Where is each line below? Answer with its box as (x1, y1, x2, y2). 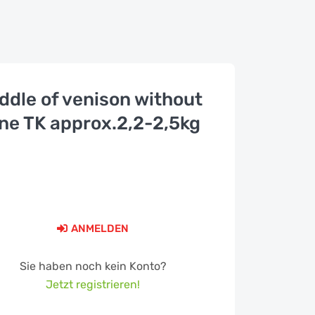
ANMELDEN (71, 222, 129, 235)
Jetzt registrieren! (46, 278, 141, 291)
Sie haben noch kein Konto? (19, 259, 167, 273)
